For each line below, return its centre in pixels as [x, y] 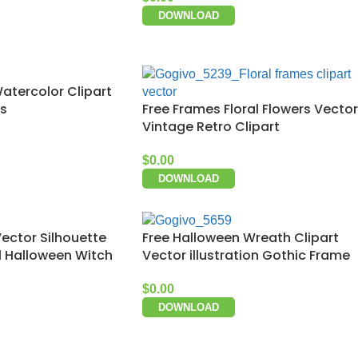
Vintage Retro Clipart [211, 126]
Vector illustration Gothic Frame [246, 256]
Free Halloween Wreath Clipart [241, 238]
